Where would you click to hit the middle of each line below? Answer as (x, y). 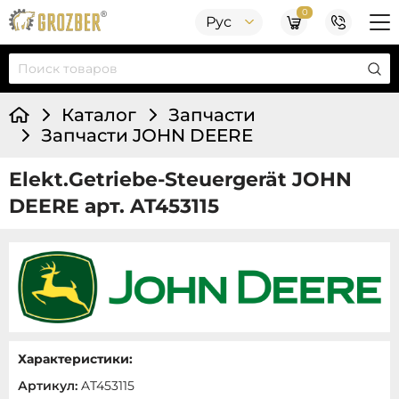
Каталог (99, 115)
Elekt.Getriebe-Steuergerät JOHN (180, 179)
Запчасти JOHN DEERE (147, 135)
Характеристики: (75, 358)
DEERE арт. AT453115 (114, 206)
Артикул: (48, 385)
